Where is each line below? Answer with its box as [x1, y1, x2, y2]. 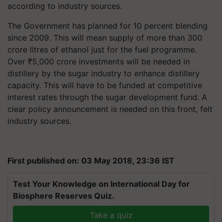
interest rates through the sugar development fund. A [7, 92, 207, 102]
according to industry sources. [7, 1, 122, 11]
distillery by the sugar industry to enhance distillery [7, 68, 200, 78]
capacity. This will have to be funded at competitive [7, 80, 202, 90]
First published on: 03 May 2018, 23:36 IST [7, 156, 174, 166]
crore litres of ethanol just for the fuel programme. [7, 45, 197, 55]
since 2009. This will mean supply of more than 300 [7, 33, 202, 43]
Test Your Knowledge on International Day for [13, 179, 190, 189]
